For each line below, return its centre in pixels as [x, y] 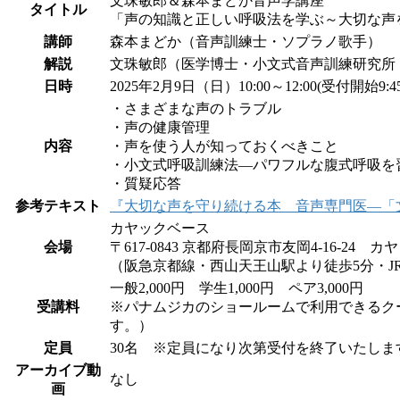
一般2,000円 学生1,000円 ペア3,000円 [237, 287]
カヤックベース [160, 228]
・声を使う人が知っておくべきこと [224, 146]
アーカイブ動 [58, 370]
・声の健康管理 [160, 127]
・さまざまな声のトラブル [196, 108]
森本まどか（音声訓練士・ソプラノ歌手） [246, 41]
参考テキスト [58, 205]
